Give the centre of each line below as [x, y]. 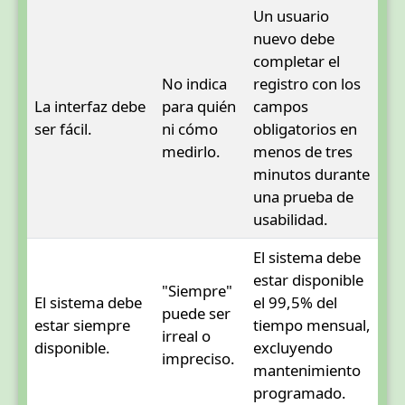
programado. [300, 392]
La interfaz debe [90, 106]
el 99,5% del [295, 302]
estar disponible [308, 279]
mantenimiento [307, 370]
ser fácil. [63, 128]
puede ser [196, 313]
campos [281, 106]
